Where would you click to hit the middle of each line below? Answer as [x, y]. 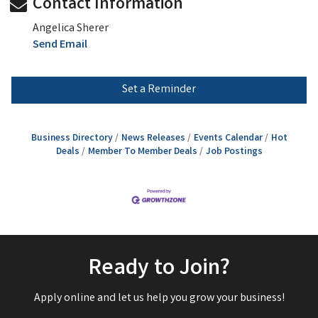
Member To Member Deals [142, 152]
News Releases [153, 139]
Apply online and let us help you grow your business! [159, 298]
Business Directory [72, 139]
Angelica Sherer [71, 29]
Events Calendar [228, 139]
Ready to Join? [159, 269]
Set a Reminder [159, 90]
